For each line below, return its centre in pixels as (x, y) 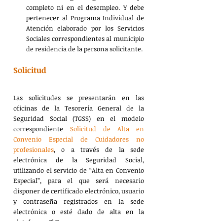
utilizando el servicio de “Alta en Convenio (79, 170)
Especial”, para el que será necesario (79, 180)
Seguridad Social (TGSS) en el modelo (79, 118)
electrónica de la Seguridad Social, (79, 160)
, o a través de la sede (99, 149)
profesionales (34, 149)
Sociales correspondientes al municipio (85, 38)
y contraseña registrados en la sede (79, 201)
